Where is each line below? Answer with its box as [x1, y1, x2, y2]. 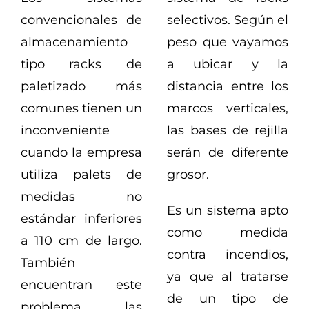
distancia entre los [167, 79, 288, 94]
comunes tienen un [20, 101, 142, 117]
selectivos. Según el [167, 12, 288, 28]
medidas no [20, 189, 142, 205]
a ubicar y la [167, 57, 288, 72]
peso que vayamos [167, 34, 288, 50]
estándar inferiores [20, 211, 142, 227]
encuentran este [20, 277, 142, 293]
